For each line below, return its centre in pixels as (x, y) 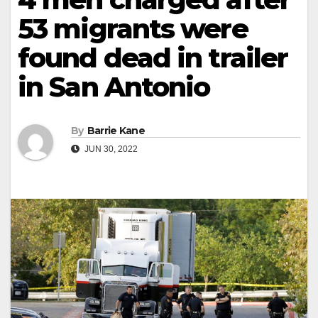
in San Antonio (114, 87)
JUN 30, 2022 (110, 149)
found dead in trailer (153, 57)
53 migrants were (133, 28)
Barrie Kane (116, 131)
